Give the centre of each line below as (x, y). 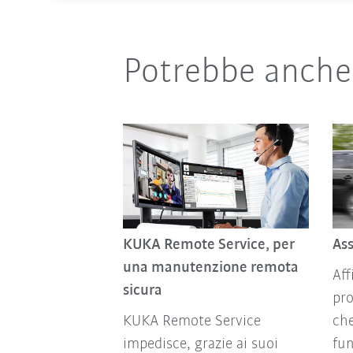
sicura (142, 290)
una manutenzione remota (210, 268)
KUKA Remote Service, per (208, 245)
